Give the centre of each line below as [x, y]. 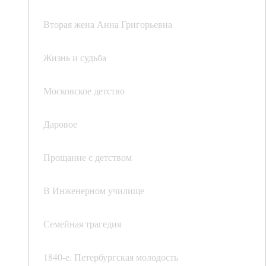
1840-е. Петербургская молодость [111, 257]
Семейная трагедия [82, 224]
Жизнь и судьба [75, 58]
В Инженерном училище [94, 191]
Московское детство [84, 91]
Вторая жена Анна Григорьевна [108, 24]
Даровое [60, 124]
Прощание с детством [88, 157]
